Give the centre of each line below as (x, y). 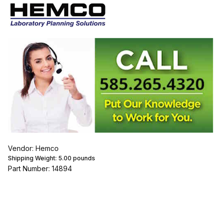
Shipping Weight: (33, 158)
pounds (83, 158)
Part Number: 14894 (40, 168)
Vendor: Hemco (33, 148)
